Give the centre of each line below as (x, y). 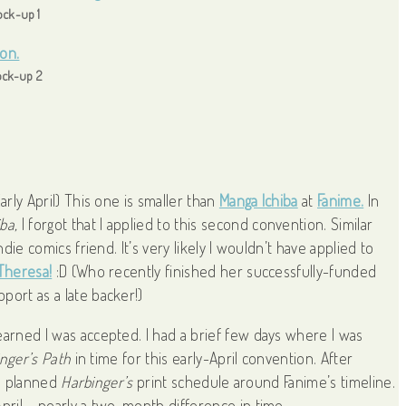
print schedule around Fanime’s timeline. (264, 381)
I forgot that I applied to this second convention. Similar (195, 224)
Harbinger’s (97, 381)
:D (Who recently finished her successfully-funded (214, 271)
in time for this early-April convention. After (212, 358)
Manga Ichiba (258, 201)
